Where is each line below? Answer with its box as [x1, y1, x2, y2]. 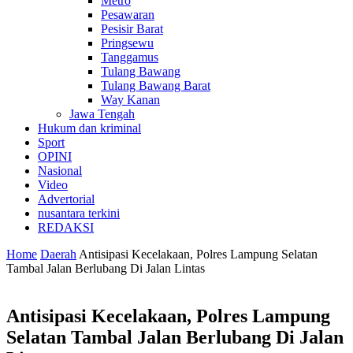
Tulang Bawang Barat [101, 79, 210, 92]
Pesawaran [101, 8, 154, 21]
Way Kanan [101, 93, 160, 106]
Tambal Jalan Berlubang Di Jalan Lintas [6, 262, 205, 275]
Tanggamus [101, 50, 158, 64]
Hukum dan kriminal [38, 121, 141, 135]
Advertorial [38, 192, 95, 206]
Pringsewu [101, 36, 154, 50]
